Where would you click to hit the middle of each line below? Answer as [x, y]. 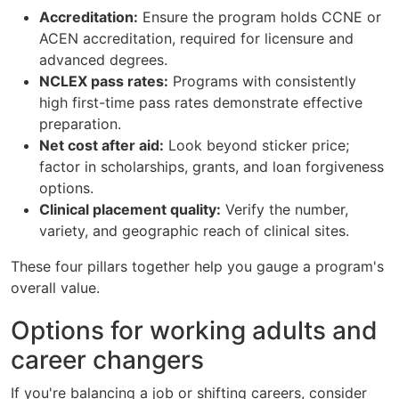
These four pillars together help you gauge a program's [197, 267]
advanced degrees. [103, 60]
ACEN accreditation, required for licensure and [196, 39]
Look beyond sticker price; [256, 146]
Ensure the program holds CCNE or [260, 17]
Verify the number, [285, 210]
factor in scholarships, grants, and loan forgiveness [212, 167]
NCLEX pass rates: [104, 81]
